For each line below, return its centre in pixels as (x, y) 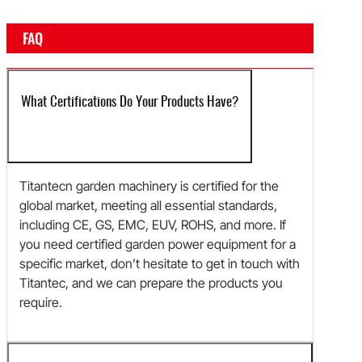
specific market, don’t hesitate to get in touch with (160, 264)
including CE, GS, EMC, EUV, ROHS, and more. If (153, 225)
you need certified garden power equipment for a (158, 244)
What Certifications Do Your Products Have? (130, 103)
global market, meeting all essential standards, (148, 206)
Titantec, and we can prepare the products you (151, 283)
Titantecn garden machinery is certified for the (149, 186)
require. (41, 303)
